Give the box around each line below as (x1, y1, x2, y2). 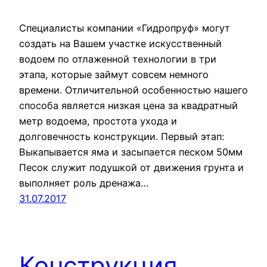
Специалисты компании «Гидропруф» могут (19, 21, 230, 34)
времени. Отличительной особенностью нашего (19, 83, 248, 96)
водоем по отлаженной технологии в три (19, 52, 216, 65)
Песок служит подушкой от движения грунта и (19, 161, 244, 173)
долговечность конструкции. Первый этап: (19, 130, 224, 142)
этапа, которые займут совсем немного (19, 68, 209, 80)
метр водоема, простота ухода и (19, 114, 177, 127)
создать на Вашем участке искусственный (19, 37, 222, 49)
